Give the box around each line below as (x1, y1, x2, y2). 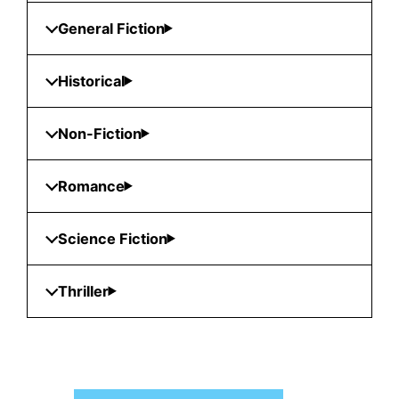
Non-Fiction (57, 124, 142, 142)
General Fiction (57, 19, 165, 37)
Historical (57, 71, 125, 90)
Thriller (57, 281, 109, 300)
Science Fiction (57, 229, 167, 248)
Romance (57, 176, 125, 195)
